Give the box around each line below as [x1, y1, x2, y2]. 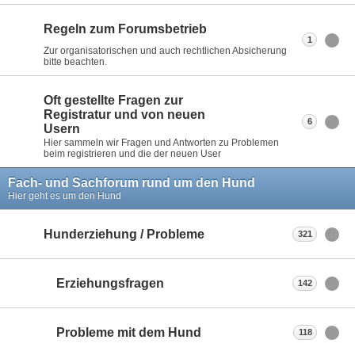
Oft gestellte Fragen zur [44, 94, 183, 108]
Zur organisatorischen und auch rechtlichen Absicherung [44, 44, 287, 56]
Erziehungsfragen [56, 277, 164, 291]
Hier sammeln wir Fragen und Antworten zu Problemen [44, 137, 279, 149]
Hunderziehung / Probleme [44, 227, 204, 242]
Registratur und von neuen [44, 108, 205, 122]
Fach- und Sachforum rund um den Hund [8, 176, 255, 190]
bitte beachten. [44, 55, 107, 67]
